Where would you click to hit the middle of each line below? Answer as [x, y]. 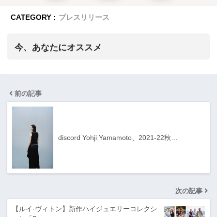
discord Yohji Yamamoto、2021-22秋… [118, 138]
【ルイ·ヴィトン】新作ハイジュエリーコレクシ [85, 209]
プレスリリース [84, 17]
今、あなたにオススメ [58, 48]
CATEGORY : [33, 17]
